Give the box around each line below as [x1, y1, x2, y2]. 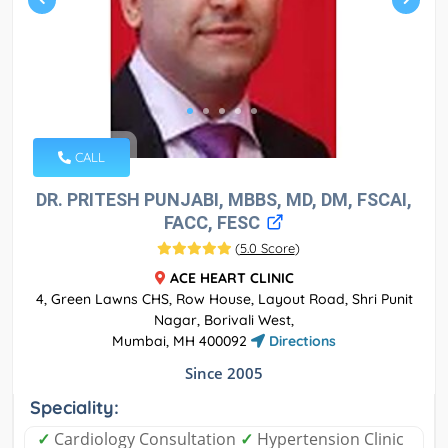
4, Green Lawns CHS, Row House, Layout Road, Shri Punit [35, 290, 413, 309]
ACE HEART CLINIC [169, 269, 294, 288]
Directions [265, 332, 336, 351]
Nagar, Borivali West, [154, 311, 294, 330]
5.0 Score [239, 240, 295, 257]
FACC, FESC [164, 212, 264, 234]
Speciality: [30, 396, 119, 420]
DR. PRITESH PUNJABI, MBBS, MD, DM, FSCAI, [36, 189, 412, 211]
